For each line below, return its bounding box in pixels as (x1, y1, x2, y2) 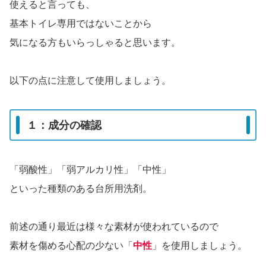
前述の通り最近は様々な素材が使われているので (9, 221, 218, 232)
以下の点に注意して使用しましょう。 (9, 75, 171, 86)
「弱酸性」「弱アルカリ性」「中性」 (9, 164, 171, 175)
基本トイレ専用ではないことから (9, 18, 152, 29)
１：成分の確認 (27, 119, 102, 131)
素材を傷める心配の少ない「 (9, 240, 133, 251)
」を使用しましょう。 (152, 240, 247, 251)
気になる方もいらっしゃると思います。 (9, 37, 180, 48)
